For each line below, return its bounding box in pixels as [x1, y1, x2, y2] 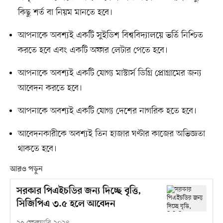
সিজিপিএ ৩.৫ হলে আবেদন [16, 198, 115, 210]
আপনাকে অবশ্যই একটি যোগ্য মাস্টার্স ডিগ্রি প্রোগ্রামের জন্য [17, 67, 202, 79]
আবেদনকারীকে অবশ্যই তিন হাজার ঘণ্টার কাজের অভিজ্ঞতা [17, 127, 205, 140]
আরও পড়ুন [9, 164, 43, 174]
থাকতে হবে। [17, 142, 57, 155]
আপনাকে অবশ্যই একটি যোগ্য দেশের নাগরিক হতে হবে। [17, 105, 197, 117]
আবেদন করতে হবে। [17, 82, 82, 94]
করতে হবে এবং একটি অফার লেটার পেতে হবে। [17, 44, 168, 56]
